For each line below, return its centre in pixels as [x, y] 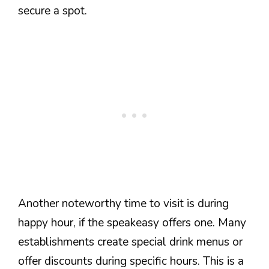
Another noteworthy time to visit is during [123, 203]
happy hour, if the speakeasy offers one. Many [132, 222]
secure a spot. [53, 11]
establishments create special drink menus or [130, 242]
